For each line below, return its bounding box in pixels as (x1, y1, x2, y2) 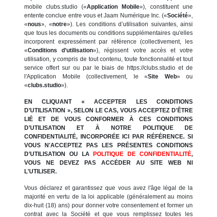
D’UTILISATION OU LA (24, 150, 93, 157)
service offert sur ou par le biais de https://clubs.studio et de (24, 64, 193, 71)
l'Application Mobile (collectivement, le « (24, 73, 148, 80)
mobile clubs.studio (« (24, 3, 87, 10)
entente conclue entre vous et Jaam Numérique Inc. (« (24, 12, 167, 19)
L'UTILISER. (24, 168, 57, 175)
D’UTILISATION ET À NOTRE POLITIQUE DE (24, 124, 193, 131)
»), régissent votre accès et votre (93, 46, 193, 54)
